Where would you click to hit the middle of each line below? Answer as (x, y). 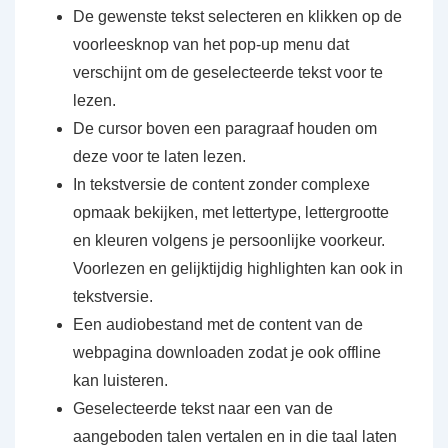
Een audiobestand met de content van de (218, 324)
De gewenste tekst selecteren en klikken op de (237, 16)
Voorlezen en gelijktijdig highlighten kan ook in (238, 268)
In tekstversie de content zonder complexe (221, 184)
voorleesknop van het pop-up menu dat (211, 44)
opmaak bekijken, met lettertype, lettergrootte (231, 212)
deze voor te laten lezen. (159, 156)
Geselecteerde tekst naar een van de (203, 408)
